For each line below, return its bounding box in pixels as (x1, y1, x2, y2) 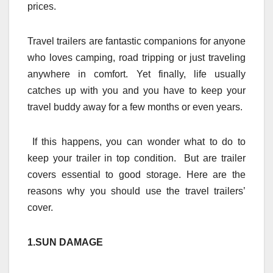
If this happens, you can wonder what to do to (27, 136, 246, 147)
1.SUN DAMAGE (27, 236, 103, 247)
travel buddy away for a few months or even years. (27, 101, 243, 112)
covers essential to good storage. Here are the (27, 169, 246, 180)
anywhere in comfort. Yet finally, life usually (27, 68, 246, 79)
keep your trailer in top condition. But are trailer (27, 152, 246, 163)
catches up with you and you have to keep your (27, 85, 246, 96)
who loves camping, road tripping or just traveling (27, 52, 246, 63)
